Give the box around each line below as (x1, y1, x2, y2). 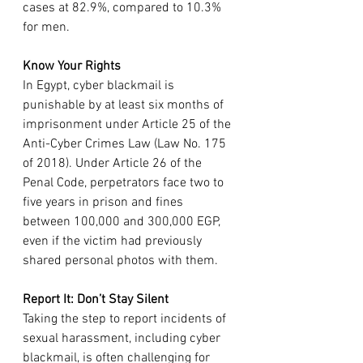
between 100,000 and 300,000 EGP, (23, 213, 224, 230)
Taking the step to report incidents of (23, 310, 229, 327)
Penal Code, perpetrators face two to (23, 174, 227, 191)
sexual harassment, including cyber (23, 330, 224, 347)
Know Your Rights (23, 58, 121, 75)
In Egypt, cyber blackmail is (23, 77, 177, 94)
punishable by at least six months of (23, 96, 227, 113)
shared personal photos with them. (23, 252, 218, 269)
